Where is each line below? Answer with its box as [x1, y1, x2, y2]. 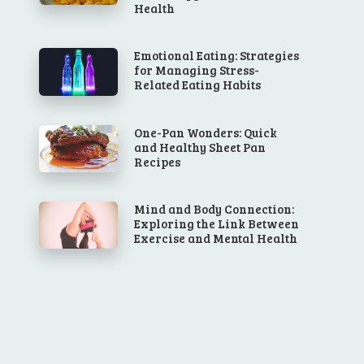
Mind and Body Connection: [134, 201, 295, 218]
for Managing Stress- [134, 62, 260, 79]
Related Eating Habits [134, 76, 262, 93]
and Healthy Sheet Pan [134, 138, 266, 155]
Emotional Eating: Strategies [134, 47, 300, 64]
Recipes [134, 153, 181, 170]
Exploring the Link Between [134, 215, 300, 232]
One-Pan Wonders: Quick [134, 123, 278, 141]
